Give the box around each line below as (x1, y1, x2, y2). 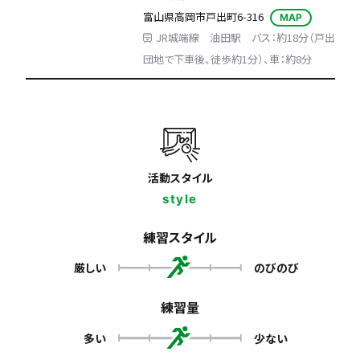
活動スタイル (147, 169, 213, 186)
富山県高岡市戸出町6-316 (142, 9, 264, 24)
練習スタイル (143, 227, 217, 247)
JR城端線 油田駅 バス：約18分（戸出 (155, 30, 335, 45)
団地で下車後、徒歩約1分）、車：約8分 (142, 51, 312, 67)
